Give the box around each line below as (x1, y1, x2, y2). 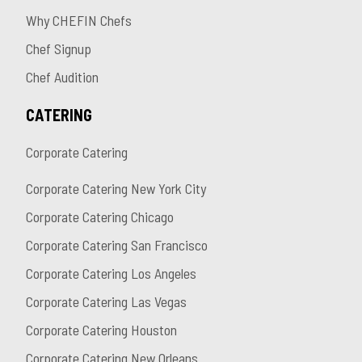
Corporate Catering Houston (26, 321, 177, 339)
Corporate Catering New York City (26, 179, 206, 198)
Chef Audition (26, 68, 99, 86)
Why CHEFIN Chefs (26, 11, 132, 30)
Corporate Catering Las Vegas (26, 293, 187, 311)
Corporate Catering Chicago (26, 208, 174, 226)
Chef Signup (26, 40, 91, 58)
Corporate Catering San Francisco (26, 236, 208, 255)
